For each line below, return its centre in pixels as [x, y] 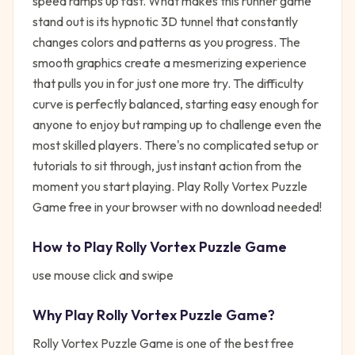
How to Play [74, 247]
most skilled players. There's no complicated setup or [176, 145]
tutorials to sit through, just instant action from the [167, 166]
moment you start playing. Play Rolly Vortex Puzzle [170, 186]
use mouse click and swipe [103, 275]
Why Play [65, 315]
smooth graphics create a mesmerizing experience [170, 63]
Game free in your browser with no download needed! [177, 207]
